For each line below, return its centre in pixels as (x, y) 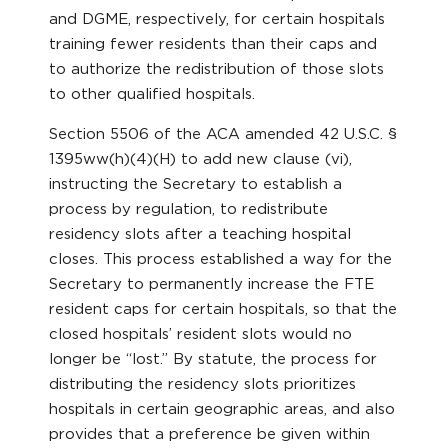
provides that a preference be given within (210, 433)
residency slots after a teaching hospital (200, 233)
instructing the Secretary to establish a (196, 183)
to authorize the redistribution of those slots (217, 68)
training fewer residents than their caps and (213, 43)
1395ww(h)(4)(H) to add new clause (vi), (201, 158)
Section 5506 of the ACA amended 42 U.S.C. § (223, 133)
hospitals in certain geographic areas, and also (222, 408)
